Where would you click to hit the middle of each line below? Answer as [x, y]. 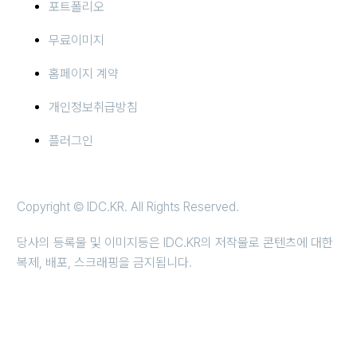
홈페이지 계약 [84, 74]
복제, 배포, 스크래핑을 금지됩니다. [104, 263]
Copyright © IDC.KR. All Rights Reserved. [128, 207]
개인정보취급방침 [93, 108]
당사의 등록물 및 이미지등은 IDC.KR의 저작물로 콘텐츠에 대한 [175, 243]
